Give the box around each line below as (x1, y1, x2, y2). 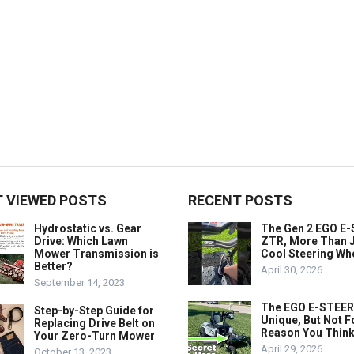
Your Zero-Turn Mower (34, 330, 155, 342)
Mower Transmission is (34, 247, 159, 260)
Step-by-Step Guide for (34, 304, 154, 317)
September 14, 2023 (34, 277, 125, 288)
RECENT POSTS (188, 192, 292, 209)
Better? (34, 260, 73, 273)
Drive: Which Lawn (34, 235, 128, 247)
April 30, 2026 (261, 264, 322, 276)
